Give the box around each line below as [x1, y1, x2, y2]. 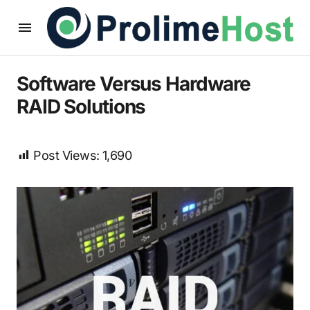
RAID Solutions [17, 95, 146, 118]
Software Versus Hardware [17, 72, 251, 95]
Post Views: [33, 148, 100, 163]
